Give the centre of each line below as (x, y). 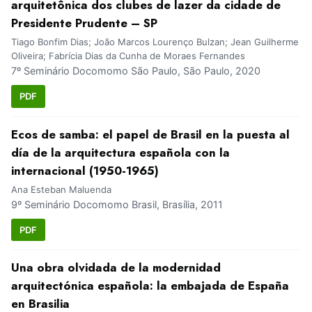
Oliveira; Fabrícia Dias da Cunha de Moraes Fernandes (128, 56)
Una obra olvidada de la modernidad (116, 268)
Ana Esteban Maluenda (61, 189)
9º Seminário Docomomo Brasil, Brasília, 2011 (117, 204)
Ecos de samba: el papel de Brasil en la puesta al (150, 134)
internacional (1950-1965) (85, 170)
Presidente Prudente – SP (84, 23)
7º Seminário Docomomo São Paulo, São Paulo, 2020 (136, 71)
